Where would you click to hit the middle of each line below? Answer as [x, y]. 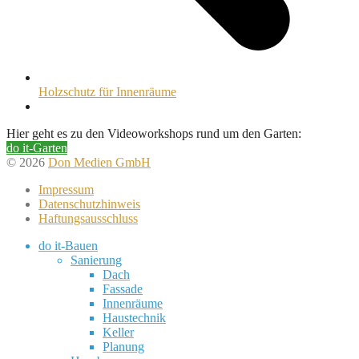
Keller [118, 332]
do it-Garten [37, 147]
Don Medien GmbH [99, 162]
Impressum [66, 189]
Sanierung [96, 260]
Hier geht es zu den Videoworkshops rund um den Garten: [154, 133]
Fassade [123, 288]
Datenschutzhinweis [89, 204]
